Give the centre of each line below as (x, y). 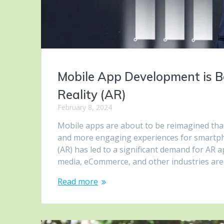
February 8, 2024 (85, 107)
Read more (78, 182)
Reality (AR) (92, 95)
